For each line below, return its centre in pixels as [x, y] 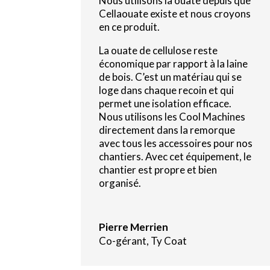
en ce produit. [130, 27]
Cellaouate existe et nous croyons [175, 13]
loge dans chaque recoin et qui [167, 90]
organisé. [120, 183]
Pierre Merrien [134, 227]
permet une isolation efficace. [165, 103]
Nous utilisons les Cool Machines [172, 116]
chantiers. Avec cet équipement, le [175, 156]
